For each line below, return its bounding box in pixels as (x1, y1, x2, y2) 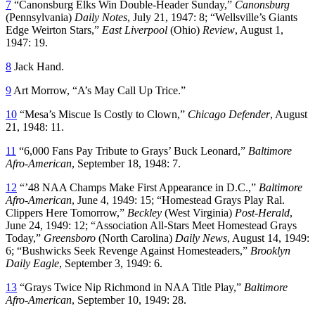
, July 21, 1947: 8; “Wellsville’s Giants (127, 11, 297, 23)
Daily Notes (72, 11, 127, 23)
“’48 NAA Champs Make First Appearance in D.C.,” (17, 181, 259, 193)
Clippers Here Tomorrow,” (6, 206, 127, 219)
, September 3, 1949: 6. (59, 257, 162, 269)
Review (200, 23, 235, 36)
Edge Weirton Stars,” (6, 23, 102, 36)
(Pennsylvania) (6, 11, 72, 23)
